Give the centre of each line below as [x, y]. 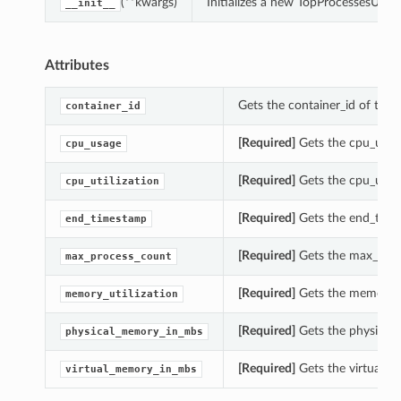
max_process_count [118, 257]
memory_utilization [121, 294]
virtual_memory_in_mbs [131, 370]
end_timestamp [106, 219]
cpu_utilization [112, 182]
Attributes [77, 66]
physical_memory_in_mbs [134, 332]
